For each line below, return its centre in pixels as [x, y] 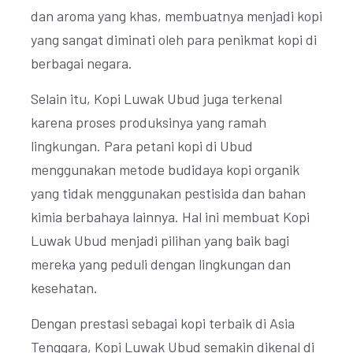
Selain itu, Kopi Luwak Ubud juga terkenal [156, 98]
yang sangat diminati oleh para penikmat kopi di [174, 39]
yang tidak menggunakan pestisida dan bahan [168, 193]
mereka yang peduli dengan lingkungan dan [161, 264]
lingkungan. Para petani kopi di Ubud [142, 146]
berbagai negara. [82, 63]
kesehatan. [64, 288]
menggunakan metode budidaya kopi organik [165, 169]
